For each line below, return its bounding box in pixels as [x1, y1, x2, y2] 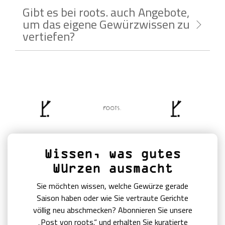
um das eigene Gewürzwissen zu [23, 13, 190, 36]
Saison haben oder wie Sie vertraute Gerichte [37, 190, 188, 205]
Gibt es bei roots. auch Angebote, [23, 1, 189, 24]
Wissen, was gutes [44, 146, 181, 161]
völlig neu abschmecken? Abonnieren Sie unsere [33, 202, 192, 217]
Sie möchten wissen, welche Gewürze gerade [37, 178, 188, 193]
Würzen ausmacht [52, 160, 173, 175]
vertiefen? [23, 25, 75, 48]
